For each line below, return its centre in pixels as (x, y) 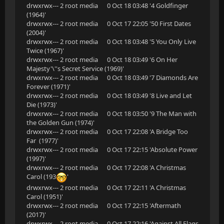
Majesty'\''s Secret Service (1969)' (75, 68)
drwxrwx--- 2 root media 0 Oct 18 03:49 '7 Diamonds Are (112, 77)
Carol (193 (41, 177)
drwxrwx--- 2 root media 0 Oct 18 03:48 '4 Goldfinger (107, 5)
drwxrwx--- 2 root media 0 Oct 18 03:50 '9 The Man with (111, 113)
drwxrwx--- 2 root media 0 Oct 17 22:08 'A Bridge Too (107, 131)
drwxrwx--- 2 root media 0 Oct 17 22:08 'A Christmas (106, 167)
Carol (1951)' (45, 196)
